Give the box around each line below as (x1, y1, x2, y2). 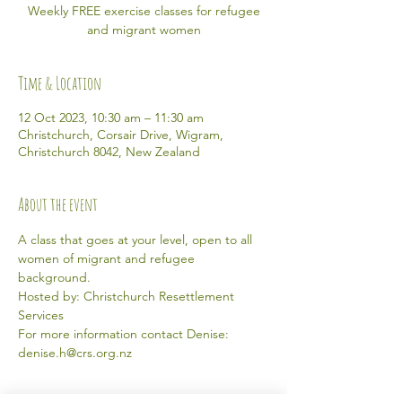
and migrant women (86, 22, 201, 38)
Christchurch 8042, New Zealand (18, 144, 200, 160)
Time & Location (18, 72, 101, 94)
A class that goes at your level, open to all (18, 232, 256, 248)
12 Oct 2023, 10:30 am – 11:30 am (18, 109, 204, 126)
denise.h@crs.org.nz (18, 345, 132, 361)
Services (18, 307, 67, 323)
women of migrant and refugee (18, 250, 198, 267)
